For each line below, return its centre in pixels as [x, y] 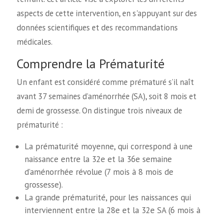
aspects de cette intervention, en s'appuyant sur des [107, 13]
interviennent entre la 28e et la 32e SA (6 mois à [113, 210]
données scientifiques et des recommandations [97, 27]
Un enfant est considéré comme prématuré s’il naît [105, 82]
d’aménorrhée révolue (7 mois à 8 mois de [99, 172]
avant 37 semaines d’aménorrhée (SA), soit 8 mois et [106, 96]
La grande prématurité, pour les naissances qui [108, 198]
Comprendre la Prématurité [90, 63]
